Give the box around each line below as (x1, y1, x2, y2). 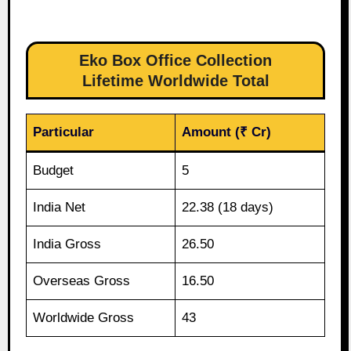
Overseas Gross (33, 273, 131, 289)
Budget (33, 163, 74, 179)
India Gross (33, 237, 102, 252)
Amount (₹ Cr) (182, 125, 272, 140)
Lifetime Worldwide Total (81, 72, 270, 90)
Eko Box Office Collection (79, 52, 272, 70)
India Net (33, 200, 86, 215)
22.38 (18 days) (182, 200, 274, 215)
